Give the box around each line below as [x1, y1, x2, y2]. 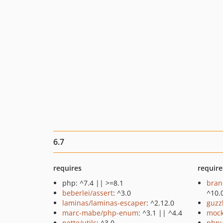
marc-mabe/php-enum [62, 208, 138, 218]
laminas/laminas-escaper [62, 198, 146, 208]
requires [53, 163, 82, 173]
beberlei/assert [62, 188, 113, 198]
